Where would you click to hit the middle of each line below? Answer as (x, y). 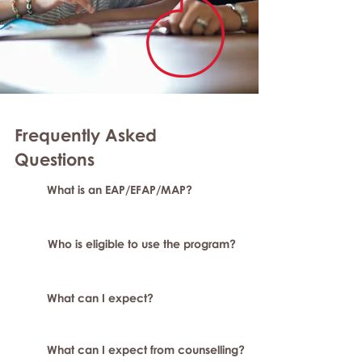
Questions (55, 159)
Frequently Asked (86, 135)
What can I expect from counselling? (146, 349)
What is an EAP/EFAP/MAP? (120, 189)
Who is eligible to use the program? (142, 244)
